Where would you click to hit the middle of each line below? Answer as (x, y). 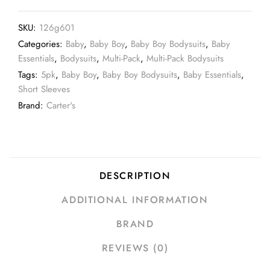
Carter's (61, 105)
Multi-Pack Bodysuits (185, 58)
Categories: (42, 44)
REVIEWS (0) (135, 248)
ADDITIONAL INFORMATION (135, 200)
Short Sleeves (44, 89)
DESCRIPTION (135, 176)
